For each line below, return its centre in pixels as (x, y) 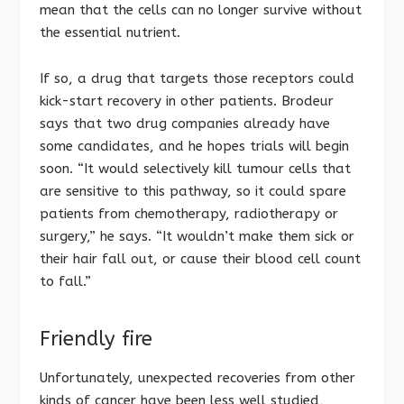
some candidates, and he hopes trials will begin (194, 146)
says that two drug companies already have (185, 123)
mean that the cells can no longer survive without (201, 10)
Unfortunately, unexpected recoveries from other (197, 377)
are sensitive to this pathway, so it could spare (193, 191)
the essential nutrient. (110, 33)
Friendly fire (96, 339)
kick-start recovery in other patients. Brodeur (187, 101)
